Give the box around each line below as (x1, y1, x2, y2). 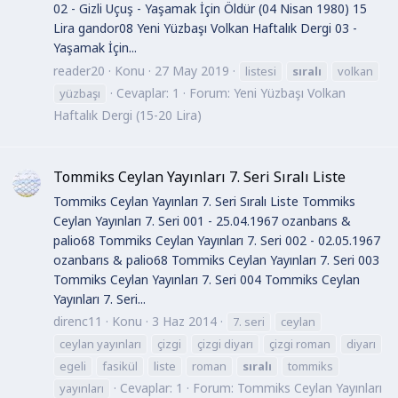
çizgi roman (269, 336, 330, 353)
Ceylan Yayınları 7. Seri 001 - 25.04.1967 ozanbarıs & (53, 211, 351, 229)
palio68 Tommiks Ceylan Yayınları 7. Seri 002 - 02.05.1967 (53, 231, 380, 249)
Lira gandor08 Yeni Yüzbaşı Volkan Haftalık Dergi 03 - (53, 20, 357, 37)
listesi (245, 62, 276, 79)
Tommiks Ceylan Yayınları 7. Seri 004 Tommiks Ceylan (53, 270, 360, 288)
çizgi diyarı (197, 336, 253, 353)
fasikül (102, 358, 138, 375)
